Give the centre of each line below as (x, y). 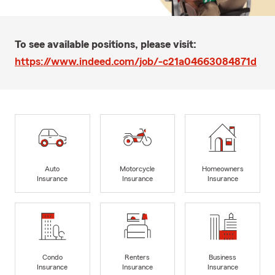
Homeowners (223, 169)
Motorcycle (137, 169)
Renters (137, 258)
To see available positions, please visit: (106, 44)
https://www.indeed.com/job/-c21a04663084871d (136, 61)
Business (223, 258)
